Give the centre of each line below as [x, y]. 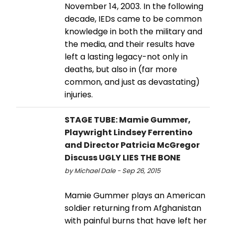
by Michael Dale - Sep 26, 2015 [112, 171]
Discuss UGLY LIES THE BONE [123, 157]
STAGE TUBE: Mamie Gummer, [128, 120]
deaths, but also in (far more [121, 69]
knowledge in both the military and [133, 31]
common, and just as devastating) [132, 82]
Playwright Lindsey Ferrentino [129, 132]
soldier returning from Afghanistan [133, 208]
